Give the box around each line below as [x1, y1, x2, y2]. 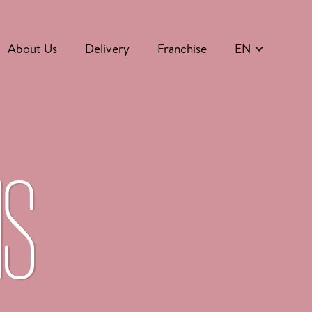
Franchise [157, 40, 207, 58]
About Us [8, 40, 57, 58]
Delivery [85, 40, 130, 58]
